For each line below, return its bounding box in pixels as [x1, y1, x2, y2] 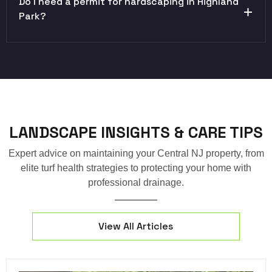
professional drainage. [88, 177, 184, 188]
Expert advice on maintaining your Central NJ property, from [8, 148, 264, 158]
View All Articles [98, 219, 174, 233]
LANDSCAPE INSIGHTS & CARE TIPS [9, 121, 263, 143]
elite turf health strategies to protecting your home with [21, 162, 251, 173]
